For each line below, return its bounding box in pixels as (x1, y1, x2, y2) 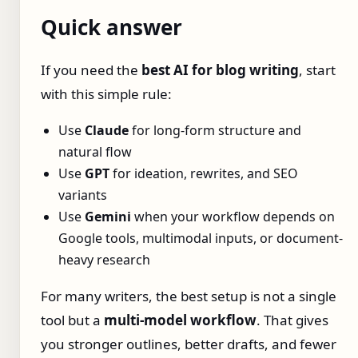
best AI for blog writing (141, 61, 299, 80)
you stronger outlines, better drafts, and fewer (41, 335, 336, 354)
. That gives (257, 311, 328, 330)
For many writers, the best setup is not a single (41, 287, 336, 306)
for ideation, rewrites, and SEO (109, 165, 298, 183)
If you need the (41, 61, 141, 80)
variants (58, 186, 107, 205)
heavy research (58, 251, 150, 269)
